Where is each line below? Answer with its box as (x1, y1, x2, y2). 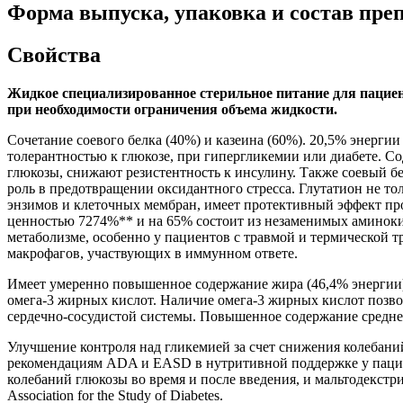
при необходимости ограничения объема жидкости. (7, 101, 337, 117)
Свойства (7, 42, 101, 67)
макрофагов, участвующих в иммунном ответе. (7, 245, 298, 261)
